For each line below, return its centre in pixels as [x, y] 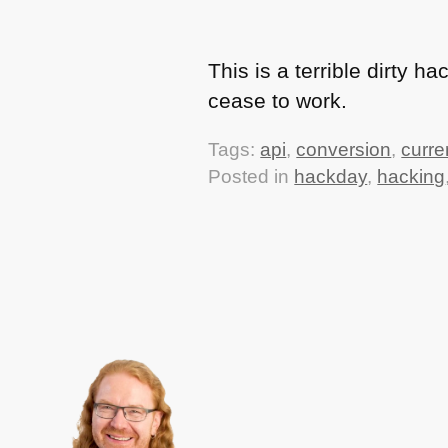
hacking [411, 177]
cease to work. [278, 100]
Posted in [251, 177]
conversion [344, 150]
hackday [331, 177]
